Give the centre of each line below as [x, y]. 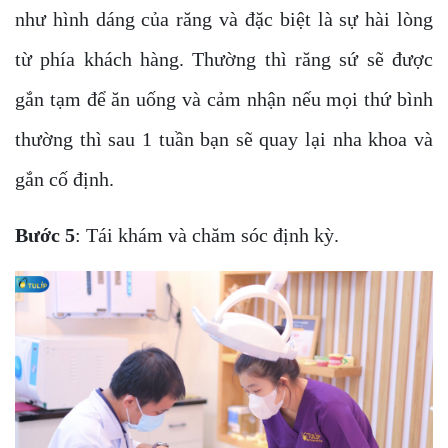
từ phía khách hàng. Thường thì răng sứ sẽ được [224, 58]
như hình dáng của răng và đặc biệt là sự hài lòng [224, 18]
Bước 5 [45, 234]
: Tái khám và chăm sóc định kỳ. [207, 234]
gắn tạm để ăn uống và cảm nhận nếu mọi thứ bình [224, 98]
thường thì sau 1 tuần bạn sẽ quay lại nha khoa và [224, 138]
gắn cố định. [67, 178]
